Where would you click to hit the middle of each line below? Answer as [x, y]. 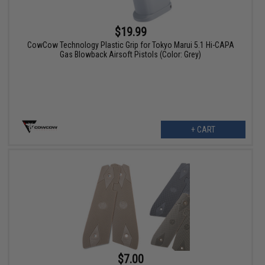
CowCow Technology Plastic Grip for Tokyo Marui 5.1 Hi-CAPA [130, 45]
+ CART [203, 129]
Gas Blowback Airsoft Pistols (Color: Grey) [131, 54]
